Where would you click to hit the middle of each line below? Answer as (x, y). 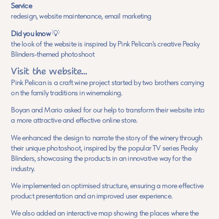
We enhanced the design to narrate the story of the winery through (107, 137)
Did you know (31, 33)
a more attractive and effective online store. (74, 120)
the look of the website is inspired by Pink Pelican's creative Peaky (105, 44)
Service (21, 6)
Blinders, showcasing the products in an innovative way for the (101, 158)
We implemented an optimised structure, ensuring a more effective (107, 186)
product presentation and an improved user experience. (92, 196)
